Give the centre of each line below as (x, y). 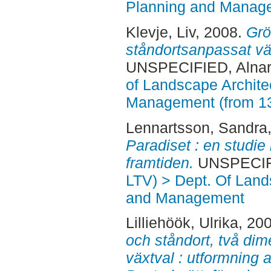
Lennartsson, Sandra (196, 127)
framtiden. (159, 162)
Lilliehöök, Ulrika (182, 223)
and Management (185, 198)
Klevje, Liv (160, 32)
